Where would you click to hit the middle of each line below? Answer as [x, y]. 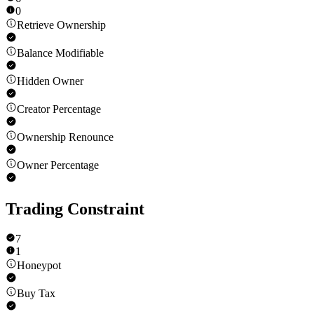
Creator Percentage [59, 109]
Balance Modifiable [60, 53]
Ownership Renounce [65, 137]
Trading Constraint [75, 209]
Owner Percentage [58, 165]
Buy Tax [36, 294]
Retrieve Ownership [61, 25]
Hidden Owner [50, 81]
